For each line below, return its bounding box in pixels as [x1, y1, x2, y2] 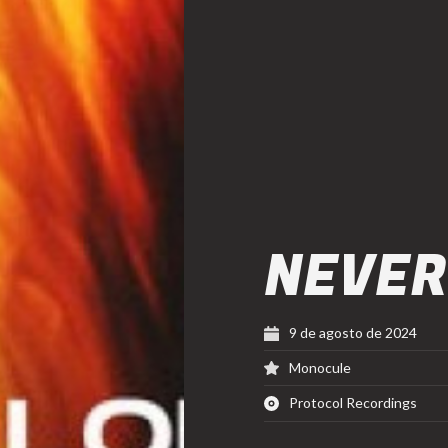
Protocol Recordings [289, 393, 417, 410]
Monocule [289, 358, 351, 375]
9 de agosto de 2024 [289, 323, 417, 340]
